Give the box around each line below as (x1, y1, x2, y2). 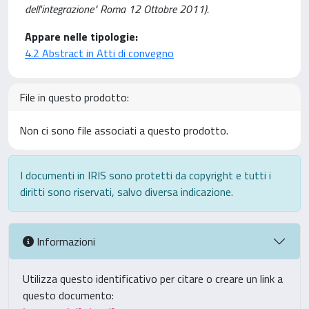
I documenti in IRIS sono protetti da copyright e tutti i (20, 167, 271, 183)
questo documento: (23, 287, 114, 303)
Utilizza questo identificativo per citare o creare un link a (23, 270, 283, 287)
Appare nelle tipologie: (25, 28, 138, 45)
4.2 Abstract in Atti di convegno (25, 45, 174, 61)
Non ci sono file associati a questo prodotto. (19, 122, 228, 139)
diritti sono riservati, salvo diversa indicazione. (20, 183, 233, 200)
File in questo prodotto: (19, 89, 129, 106)
